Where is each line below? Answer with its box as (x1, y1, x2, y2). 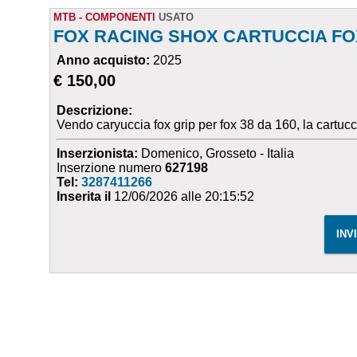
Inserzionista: (57, 147, 139, 160)
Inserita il (57, 190, 112, 203)
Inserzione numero (57, 161, 166, 175)
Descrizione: (57, 104, 133, 117)
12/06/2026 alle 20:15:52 (111, 190, 255, 203)
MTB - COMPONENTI (53, 11, 156, 23)
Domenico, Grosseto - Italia (138, 147, 295, 160)
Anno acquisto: (57, 53, 154, 67)
